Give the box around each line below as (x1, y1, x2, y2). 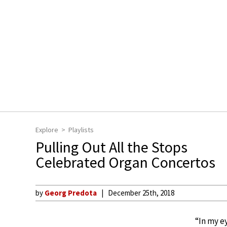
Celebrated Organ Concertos (35, 153, 215, 172)
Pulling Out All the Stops (35, 137, 187, 157)
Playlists (68, 125, 94, 134)
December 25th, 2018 (108, 188, 174, 198)
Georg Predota (45, 188, 97, 198)
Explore (35, 125, 58, 134)
